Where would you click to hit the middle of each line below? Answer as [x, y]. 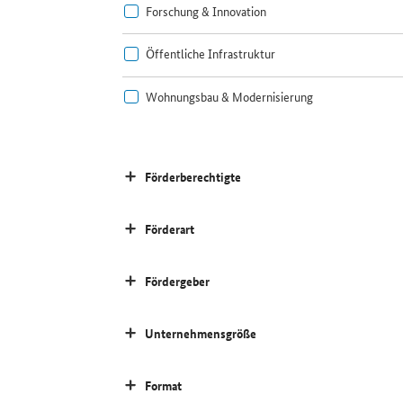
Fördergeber [178, 281]
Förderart [170, 228]
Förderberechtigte [193, 176]
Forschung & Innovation [206, 11]
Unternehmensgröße [201, 333]
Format [164, 385]
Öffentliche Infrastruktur [210, 54]
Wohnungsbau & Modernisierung [229, 96]
